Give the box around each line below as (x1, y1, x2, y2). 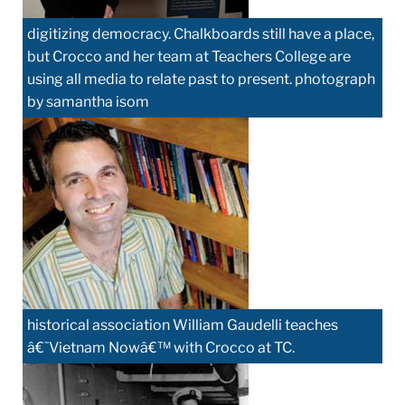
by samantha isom (27, 92, 149, 110)
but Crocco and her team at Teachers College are (27, 47, 351, 65)
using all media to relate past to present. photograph (27, 70, 375, 88)
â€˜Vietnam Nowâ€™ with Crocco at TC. (27, 338, 295, 356)
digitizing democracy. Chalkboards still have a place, (27, 24, 374, 42)
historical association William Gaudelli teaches (27, 316, 338, 334)
